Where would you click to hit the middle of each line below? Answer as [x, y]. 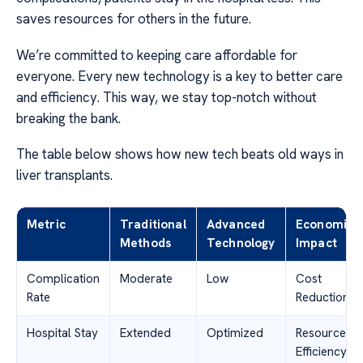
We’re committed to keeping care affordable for [157, 55]
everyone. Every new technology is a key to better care [179, 76]
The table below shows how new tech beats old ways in [180, 154]
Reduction [322, 298]
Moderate [146, 279]
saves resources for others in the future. [134, 19]
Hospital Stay [62, 333]
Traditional [153, 225]
